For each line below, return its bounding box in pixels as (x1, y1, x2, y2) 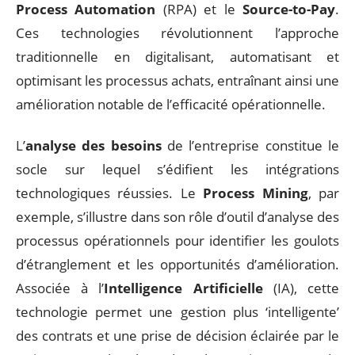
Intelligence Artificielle (104, 279, 263, 298)
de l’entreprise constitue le (161, 136, 340, 155)
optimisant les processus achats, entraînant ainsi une (16, 71, 339, 90)
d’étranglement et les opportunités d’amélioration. (16, 255, 339, 274)
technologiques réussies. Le (16, 184, 204, 203)
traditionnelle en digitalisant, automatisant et (16, 47, 339, 66)
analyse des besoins (25, 136, 162, 155)
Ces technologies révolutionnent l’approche (16, 23, 339, 42)
